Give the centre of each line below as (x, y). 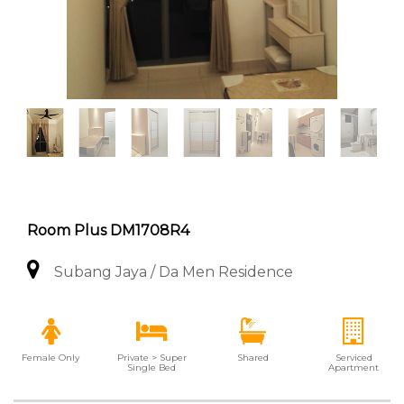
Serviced (353, 358)
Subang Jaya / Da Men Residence (174, 272)
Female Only (50, 358)
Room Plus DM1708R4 (108, 230)
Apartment (353, 367)
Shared (252, 358)
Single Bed (151, 367)
